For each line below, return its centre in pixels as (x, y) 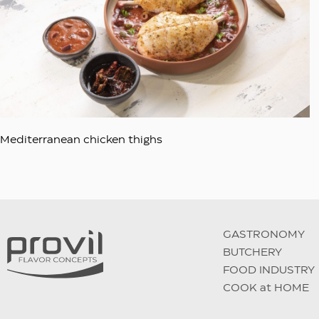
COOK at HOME (266, 289)
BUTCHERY (253, 253)
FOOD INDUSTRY (269, 271)
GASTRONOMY (264, 235)
